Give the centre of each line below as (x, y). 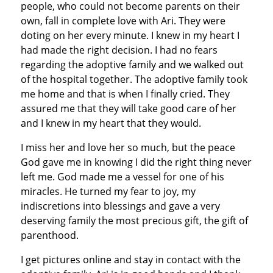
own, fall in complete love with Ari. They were (123, 20)
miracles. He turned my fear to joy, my (108, 191)
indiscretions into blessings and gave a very (120, 206)
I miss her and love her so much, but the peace (128, 147)
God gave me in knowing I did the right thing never (136, 162)
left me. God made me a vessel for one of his (122, 176)
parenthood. (49, 235)
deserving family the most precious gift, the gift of (134, 220)
